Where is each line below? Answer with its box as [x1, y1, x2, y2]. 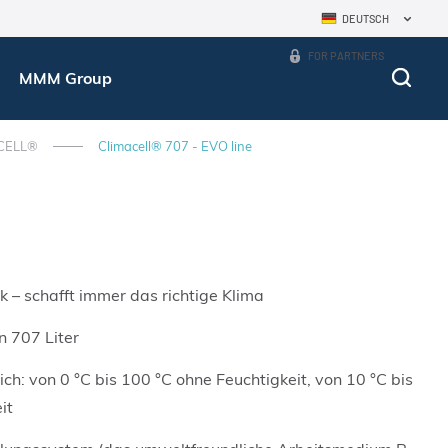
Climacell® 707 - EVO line [97, 138, 252, 154]
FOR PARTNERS [308, 49, 385, 62]
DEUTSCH [342, 12, 390, 25]
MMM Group [18, 68, 112, 88]
